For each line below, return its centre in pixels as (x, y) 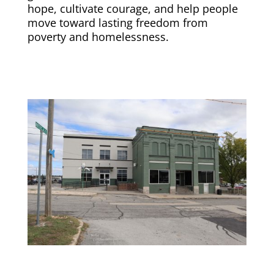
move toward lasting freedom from (117, 23)
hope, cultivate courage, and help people (132, 9)
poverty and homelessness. (98, 37)
